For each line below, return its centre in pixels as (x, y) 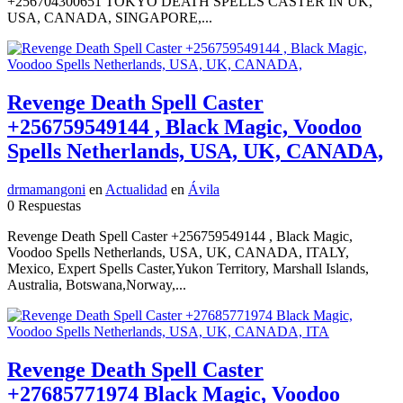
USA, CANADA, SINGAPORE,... (110, 18)
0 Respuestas (44, 206)
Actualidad (136, 190)
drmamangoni (46, 190)
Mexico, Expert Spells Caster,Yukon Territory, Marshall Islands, (188, 269)
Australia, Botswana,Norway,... (97, 285)
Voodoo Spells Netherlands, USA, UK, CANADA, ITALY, (178, 253)
